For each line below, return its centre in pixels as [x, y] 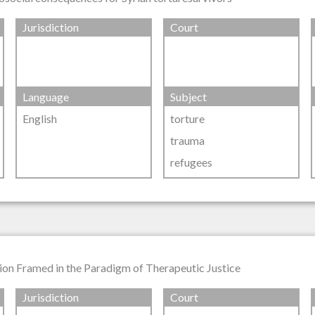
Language [46, 96]
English [40, 118]
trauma [187, 140]
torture [187, 118]
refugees [191, 162]
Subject [188, 96]
